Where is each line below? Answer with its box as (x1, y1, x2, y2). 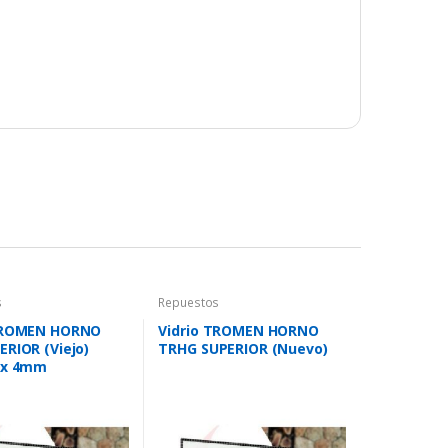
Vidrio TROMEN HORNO (158, 320, 319, 340)
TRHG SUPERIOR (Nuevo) (158, 338, 328, 358)
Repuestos (158, 294, 220, 312)
